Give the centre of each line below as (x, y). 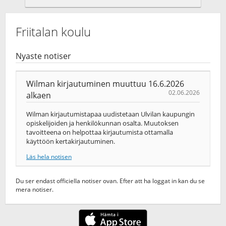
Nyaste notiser (43, 56)
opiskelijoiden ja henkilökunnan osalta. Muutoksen (102, 123)
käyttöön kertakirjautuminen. (71, 142)
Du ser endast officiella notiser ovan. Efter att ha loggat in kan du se (110, 181)
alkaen (39, 95)
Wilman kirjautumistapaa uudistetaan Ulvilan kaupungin (110, 114)
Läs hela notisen (49, 156)
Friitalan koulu (53, 32)
